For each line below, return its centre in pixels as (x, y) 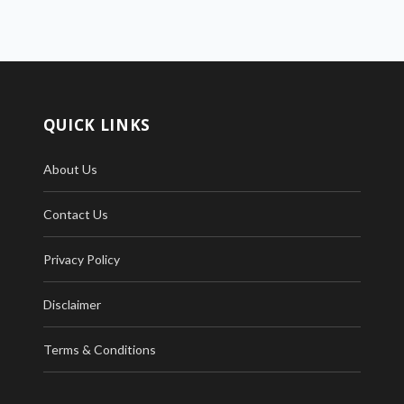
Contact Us (75, 214)
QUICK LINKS (97, 125)
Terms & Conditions (99, 349)
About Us (70, 169)
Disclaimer (72, 304)
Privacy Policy (81, 259)
